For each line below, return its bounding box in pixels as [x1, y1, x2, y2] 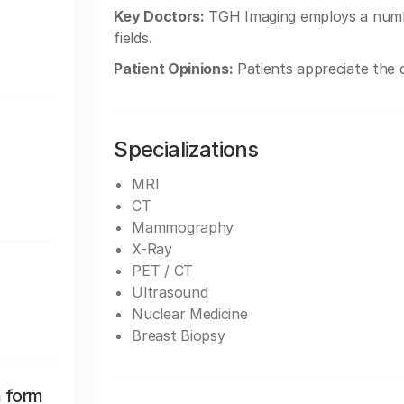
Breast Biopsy [132, 326, 225, 344]
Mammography [132, 218, 234, 236]
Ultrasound [132, 283, 208, 301]
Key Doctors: [114, 7, 205, 25]
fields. [114, 29, 152, 47]
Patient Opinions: [114, 60, 234, 78]
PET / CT [132, 262, 193, 280]
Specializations [114, 136, 259, 162]
